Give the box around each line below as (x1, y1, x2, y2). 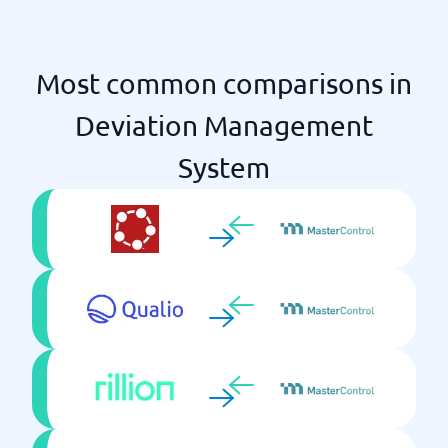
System (178, 151, 270, 184)
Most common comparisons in (36, 67, 412, 100)
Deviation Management (75, 109, 373, 142)
